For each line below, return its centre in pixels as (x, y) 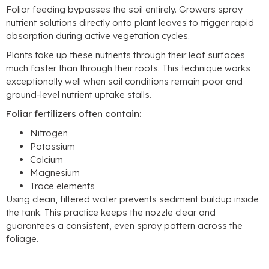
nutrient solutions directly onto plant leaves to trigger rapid (130, 23)
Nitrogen (49, 133)
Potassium (53, 147)
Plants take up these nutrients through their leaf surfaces (125, 55)
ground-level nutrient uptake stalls (78, 95)
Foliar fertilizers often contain (73, 114)
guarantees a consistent (58, 226)
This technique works (206, 68)
